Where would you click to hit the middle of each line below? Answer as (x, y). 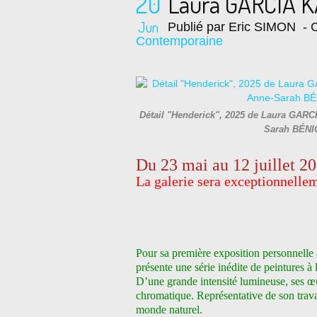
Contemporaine (179, 41)
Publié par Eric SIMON (232, 27)
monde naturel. (169, 310)
